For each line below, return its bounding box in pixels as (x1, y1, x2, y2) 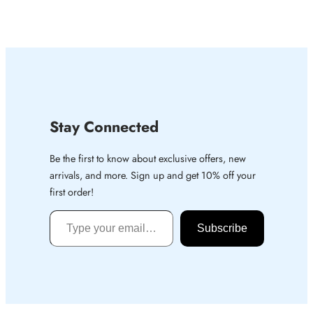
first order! (49, 184, 94, 199)
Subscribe (196, 222, 247, 235)
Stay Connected (49, 116, 159, 138)
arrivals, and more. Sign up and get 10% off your (49, 167, 256, 182)
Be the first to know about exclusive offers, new (49, 150, 246, 166)
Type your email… (48, 202, 58, 217)
